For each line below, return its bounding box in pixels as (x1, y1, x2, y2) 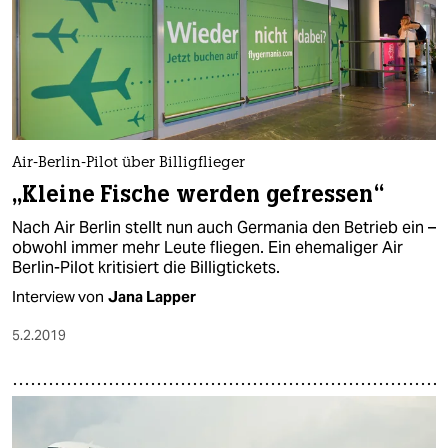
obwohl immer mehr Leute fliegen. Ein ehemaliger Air (12, 236, 403, 258)
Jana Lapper (108, 286, 196, 306)
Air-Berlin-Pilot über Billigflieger (12, 155, 245, 171)
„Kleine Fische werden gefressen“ (12, 179, 384, 209)
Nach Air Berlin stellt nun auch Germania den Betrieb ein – (12, 216, 436, 238)
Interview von (12, 286, 104, 306)
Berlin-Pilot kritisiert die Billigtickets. (12, 256, 280, 278)
